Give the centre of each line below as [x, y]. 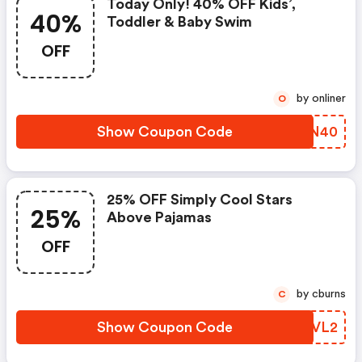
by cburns [329, 295]
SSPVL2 [311, 328]
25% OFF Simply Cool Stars [200, 200]
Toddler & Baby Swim [179, 22]
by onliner [329, 99]
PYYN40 [308, 132]
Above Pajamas [159, 218]
